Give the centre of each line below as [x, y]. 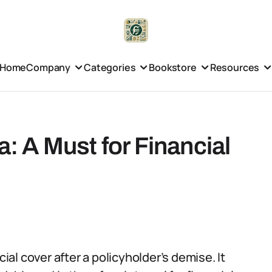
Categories [110, 67]
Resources [235, 67]
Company [49, 67]
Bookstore [173, 67]
